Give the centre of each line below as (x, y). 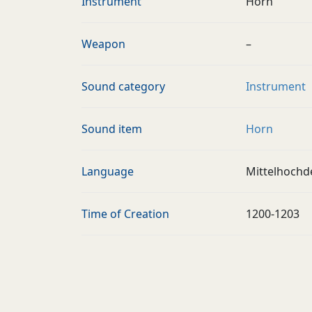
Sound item (112, 129)
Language (108, 171)
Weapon (103, 44)
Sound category (123, 86)
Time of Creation (125, 214)
